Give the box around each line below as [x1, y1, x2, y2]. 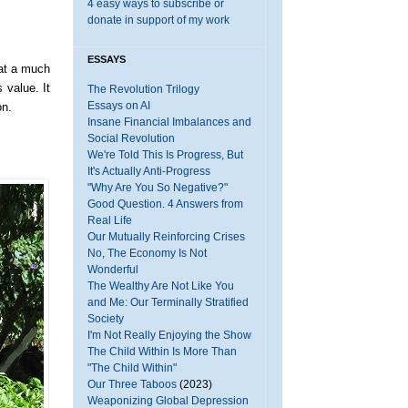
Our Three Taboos [87, 378, 177, 391]
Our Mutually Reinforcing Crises [87, 230, 245, 243]
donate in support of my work [87, 14, 229, 26]
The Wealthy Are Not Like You [87, 280, 234, 292]
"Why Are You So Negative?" [87, 181, 228, 194]
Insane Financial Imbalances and [87, 116, 251, 128]
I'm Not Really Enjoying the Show [87, 329, 251, 342]
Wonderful [87, 263, 138, 276]
